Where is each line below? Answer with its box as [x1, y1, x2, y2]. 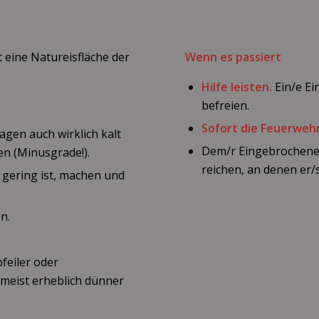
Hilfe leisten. [202, 79, 273, 95]
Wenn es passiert [185, 48, 282, 65]
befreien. [202, 98, 250, 114]
